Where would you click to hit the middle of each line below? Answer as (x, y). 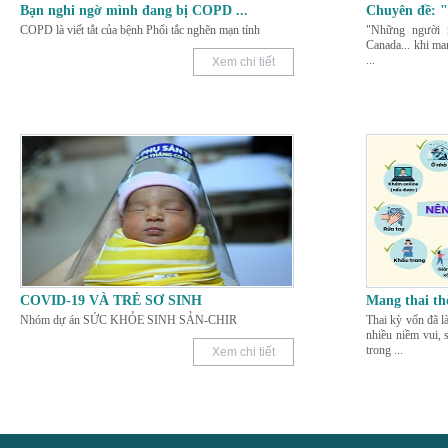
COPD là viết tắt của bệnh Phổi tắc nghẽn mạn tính (140, 29)
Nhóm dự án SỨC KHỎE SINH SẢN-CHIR (128, 319)
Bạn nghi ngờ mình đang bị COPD (126, 10)
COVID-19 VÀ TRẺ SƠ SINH (111, 300)
